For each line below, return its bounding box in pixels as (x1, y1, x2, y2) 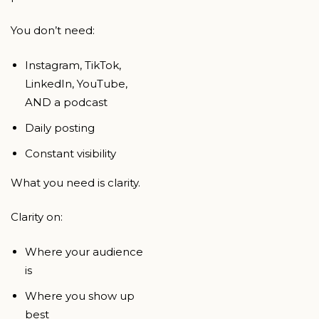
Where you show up (25, 288, 135, 303)
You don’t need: (11, 23, 95, 38)
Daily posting (25, 120, 95, 135)
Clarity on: (11, 210, 63, 224)
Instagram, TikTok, (25, 58, 121, 72)
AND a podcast (25, 95, 108, 109)
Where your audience (25, 244, 143, 258)
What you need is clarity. (11, 175, 140, 189)
